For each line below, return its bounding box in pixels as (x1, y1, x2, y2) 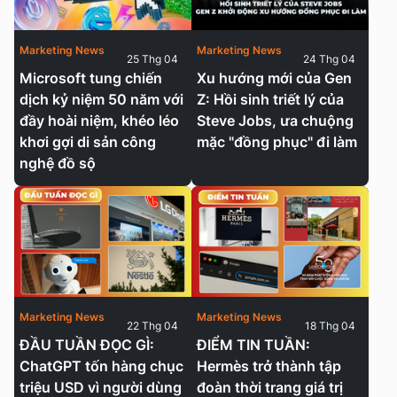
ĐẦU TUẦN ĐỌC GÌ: (19, 335, 154, 354)
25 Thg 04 (127, 51, 178, 66)
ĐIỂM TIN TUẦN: (197, 335, 310, 354)
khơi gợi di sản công (19, 132, 156, 151)
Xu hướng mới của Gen (197, 68, 352, 87)
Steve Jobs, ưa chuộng (197, 111, 354, 129)
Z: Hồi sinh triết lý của (197, 90, 344, 108)
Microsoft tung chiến (19, 68, 162, 87)
